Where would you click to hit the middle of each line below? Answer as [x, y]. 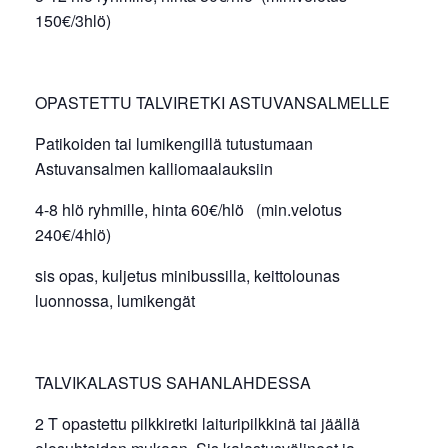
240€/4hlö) [73, 234]
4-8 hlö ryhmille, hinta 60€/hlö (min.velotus [188, 209]
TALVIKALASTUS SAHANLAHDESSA [173, 382]
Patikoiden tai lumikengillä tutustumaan [174, 143]
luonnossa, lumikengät [115, 300]
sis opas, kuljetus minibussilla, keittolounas [187, 275]
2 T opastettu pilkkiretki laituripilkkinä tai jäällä [197, 423]
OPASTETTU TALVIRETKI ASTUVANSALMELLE [212, 102]
